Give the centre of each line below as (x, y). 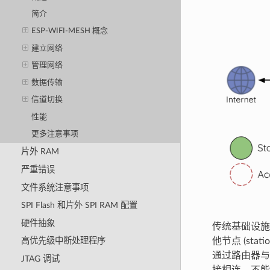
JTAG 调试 (40, 259)
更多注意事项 (55, 134)
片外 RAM (40, 152)
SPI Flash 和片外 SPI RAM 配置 (79, 206)
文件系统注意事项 (55, 187)
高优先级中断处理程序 (63, 241)
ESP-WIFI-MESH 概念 (70, 31)
